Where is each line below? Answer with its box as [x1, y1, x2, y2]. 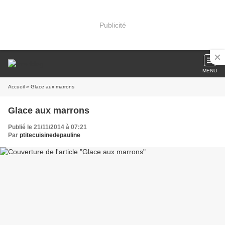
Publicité [99, 21, 126, 29]
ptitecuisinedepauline [20, 132, 80, 139]
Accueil [8, 84, 25, 89]
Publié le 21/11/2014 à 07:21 [8, 124, 87, 131]
